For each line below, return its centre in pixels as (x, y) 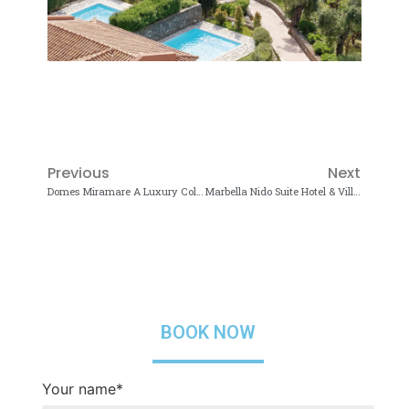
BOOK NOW (208, 333)
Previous (78, 173)
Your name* (83, 389)
